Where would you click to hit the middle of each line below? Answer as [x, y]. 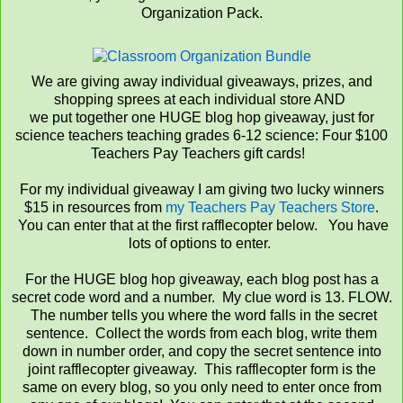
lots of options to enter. [201, 244]
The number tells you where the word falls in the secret [201, 316]
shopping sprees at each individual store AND [201, 100]
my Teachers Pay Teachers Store [270, 208]
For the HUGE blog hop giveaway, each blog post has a [201, 280]
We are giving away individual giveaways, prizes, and [201, 82]
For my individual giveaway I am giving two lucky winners [201, 190]
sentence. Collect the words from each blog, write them [201, 334]
